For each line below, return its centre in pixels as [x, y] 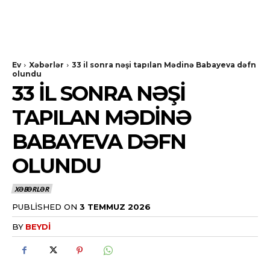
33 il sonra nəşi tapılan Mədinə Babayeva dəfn [164, 65]
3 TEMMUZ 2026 [115, 206]
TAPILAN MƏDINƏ [102, 118]
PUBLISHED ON [45, 206]
